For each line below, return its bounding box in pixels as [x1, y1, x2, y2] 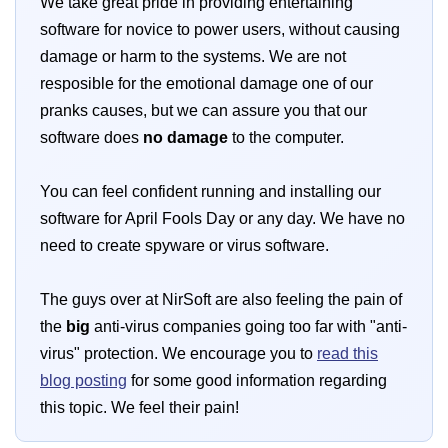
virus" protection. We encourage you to [40, 345, 317, 363]
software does [40, 129, 143, 147]
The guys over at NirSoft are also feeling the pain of [40, 291, 402, 309]
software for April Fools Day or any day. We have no [40, 210, 405, 228]
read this [317, 345, 378, 363]
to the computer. [228, 129, 344, 147]
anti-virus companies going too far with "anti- [90, 318, 407, 336]
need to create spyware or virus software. [40, 237, 329, 255]
